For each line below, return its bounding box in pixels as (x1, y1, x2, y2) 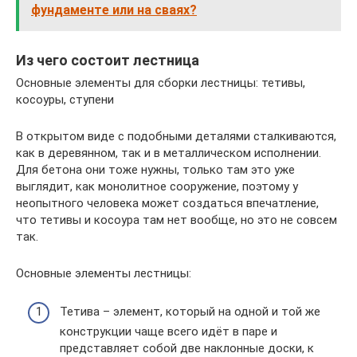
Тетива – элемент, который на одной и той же (60, 304, 320, 319)
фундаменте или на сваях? (31, 2, 197, 18)
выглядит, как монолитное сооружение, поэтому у (16, 178, 298, 194)
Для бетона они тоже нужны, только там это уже (16, 162, 295, 177)
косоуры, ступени (16, 92, 114, 107)
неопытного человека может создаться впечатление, (16, 195, 319, 210)
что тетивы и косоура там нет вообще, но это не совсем (16, 212, 337, 227)
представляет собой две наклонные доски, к (60, 341, 314, 355)
